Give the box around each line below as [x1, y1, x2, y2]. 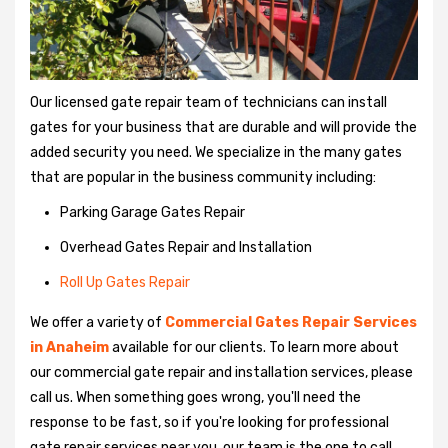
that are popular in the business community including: [30, 168, 376, 186]
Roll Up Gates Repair [60, 273, 190, 291]
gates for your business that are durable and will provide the [30, 118, 417, 136]
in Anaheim [30, 338, 109, 356]
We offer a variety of [30, 313, 165, 331]
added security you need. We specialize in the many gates [30, 143, 402, 161]
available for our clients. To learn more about [109, 338, 399, 356]
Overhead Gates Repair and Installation [60, 238, 312, 256]
